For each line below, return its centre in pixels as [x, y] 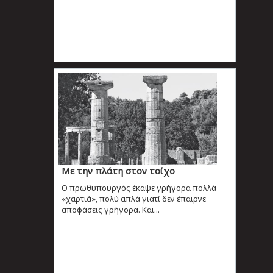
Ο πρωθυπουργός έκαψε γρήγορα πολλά [139, 187]
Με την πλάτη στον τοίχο [118, 170]
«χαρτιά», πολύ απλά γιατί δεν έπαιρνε [133, 198]
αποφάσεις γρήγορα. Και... [110, 209]
